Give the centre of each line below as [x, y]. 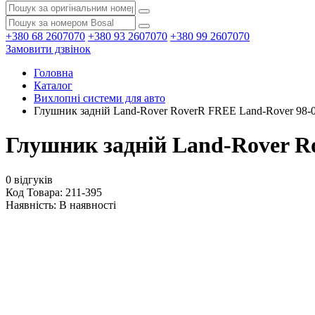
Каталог [53, 85]
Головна [53, 73]
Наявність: [32, 205]
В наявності [88, 205]
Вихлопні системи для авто [99, 98]
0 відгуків [29, 179]
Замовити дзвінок [48, 49]
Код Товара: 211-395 [54, 192]
